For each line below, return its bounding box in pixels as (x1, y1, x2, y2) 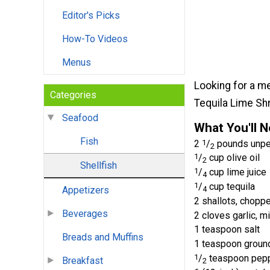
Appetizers (62, 184, 109, 196)
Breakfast (62, 255, 103, 267)
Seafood (62, 112, 98, 124)
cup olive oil (207, 152, 260, 164)
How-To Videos (62, 33, 128, 45)
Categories (50, 89, 96, 101)
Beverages (62, 208, 108, 220)
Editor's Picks (62, 10, 120, 22)
